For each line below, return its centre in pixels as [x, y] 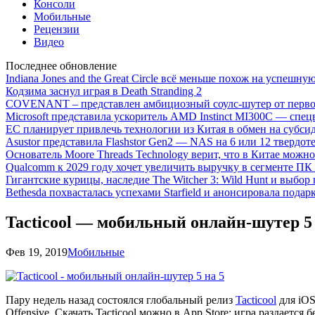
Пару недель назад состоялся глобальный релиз [121, 300]
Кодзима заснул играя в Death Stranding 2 [104, 91]
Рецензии [57, 29]
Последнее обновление [61, 66]
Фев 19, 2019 [37, 252]
